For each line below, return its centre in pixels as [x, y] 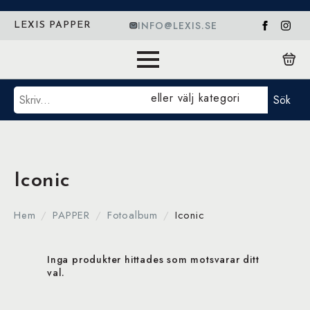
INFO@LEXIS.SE [177, 25]
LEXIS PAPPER [53, 25]
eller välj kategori [195, 98]
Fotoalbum [133, 215]
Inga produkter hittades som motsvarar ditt [153, 259]
